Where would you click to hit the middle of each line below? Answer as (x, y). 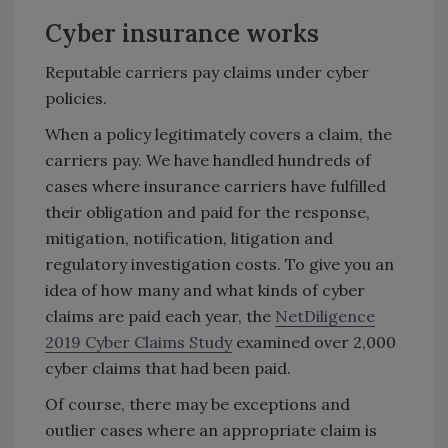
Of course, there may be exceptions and (197, 404)
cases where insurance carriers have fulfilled (215, 186)
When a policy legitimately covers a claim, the (218, 134)
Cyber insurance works (182, 34)
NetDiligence (325, 316)
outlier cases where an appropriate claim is (211, 430)
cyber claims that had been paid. (168, 368)
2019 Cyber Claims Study (138, 342)
